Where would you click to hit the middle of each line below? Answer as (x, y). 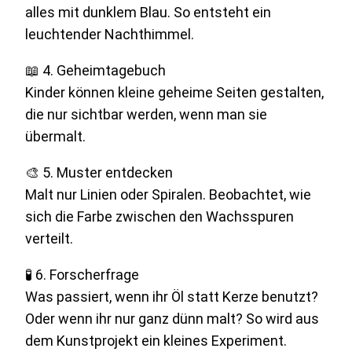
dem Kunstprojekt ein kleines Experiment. (156, 340)
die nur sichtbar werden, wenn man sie (146, 114)
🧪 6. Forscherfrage (82, 274)
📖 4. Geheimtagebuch (95, 70)
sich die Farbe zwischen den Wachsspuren (159, 216)
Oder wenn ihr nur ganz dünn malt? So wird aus (172, 318)
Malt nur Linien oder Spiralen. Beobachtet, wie (168, 194)
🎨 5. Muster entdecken (99, 172)
